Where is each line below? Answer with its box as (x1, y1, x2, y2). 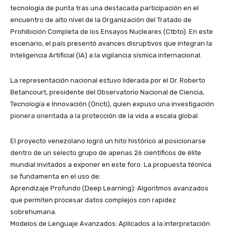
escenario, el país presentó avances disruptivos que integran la (10, 39, 212, 47)
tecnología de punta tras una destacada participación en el (10, 4, 199, 12)
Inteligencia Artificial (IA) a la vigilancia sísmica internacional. (10, 51, 202, 59)
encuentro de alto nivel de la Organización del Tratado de (10, 15, 191, 24)
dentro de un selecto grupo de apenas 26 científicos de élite (10, 148, 201, 157)
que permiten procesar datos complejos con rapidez (10, 196, 176, 204)
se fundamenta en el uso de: (10, 172, 101, 180)
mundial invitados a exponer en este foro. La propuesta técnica (10, 160, 212, 168)
